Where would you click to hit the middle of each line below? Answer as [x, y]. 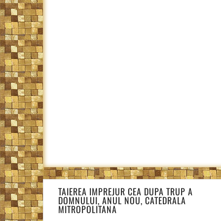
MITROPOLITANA [88, 209]
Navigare [63, 184]
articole [61, 208]
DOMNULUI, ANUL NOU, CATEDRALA [122, 200]
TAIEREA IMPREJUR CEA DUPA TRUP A [126, 191]
